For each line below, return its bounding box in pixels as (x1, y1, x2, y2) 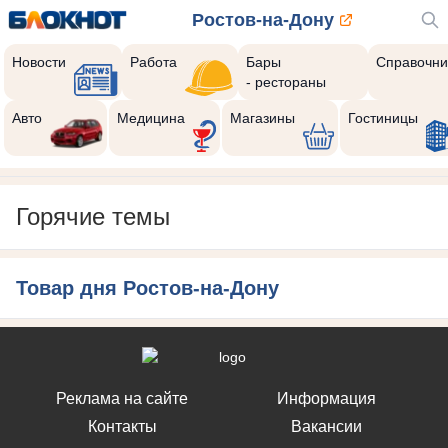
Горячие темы (16, 203, 170, 230)
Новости (12, 54, 66, 70)
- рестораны (245, 74, 326, 90)
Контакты (87, 418, 157, 435)
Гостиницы (347, 110, 418, 126)
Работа (130, 54, 178, 70)
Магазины (229, 110, 295, 126)
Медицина (116, 110, 185, 126)
